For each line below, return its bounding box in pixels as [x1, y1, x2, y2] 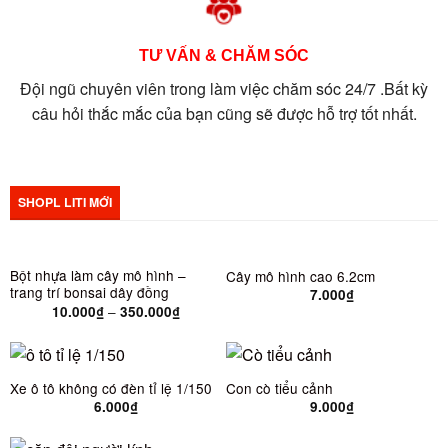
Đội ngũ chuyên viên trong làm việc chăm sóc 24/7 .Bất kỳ [20, 77, 428, 101]
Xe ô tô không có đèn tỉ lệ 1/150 [9, 377, 212, 398]
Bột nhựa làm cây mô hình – [9, 265, 186, 286]
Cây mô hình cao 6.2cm [226, 265, 375, 286]
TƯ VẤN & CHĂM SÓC [139, 47, 309, 65]
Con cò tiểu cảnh [226, 377, 333, 398]
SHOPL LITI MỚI [17, 192, 112, 211]
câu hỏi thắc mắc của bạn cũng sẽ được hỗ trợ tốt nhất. [31, 102, 417, 126]
